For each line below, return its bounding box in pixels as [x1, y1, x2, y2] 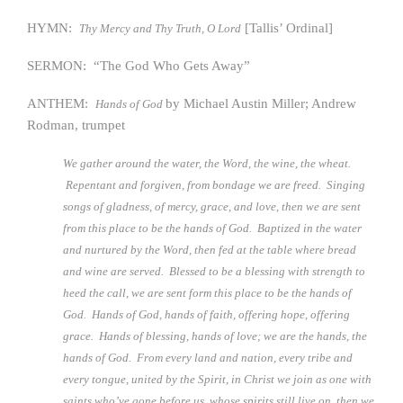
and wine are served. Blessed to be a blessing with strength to [63, 264, 365, 278]
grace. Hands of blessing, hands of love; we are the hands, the [63, 329, 367, 343]
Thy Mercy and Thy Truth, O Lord [79, 22, 241, 35]
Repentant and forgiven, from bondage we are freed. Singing [63, 178, 365, 192]
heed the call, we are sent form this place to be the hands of [63, 286, 352, 300]
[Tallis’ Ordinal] [241, 21, 333, 35]
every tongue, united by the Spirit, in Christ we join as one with [63, 372, 372, 386]
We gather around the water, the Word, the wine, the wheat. [63, 157, 351, 170]
